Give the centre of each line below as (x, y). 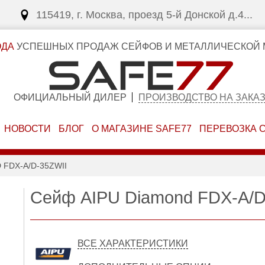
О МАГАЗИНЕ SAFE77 (141, 129)
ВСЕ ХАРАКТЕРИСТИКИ (133, 243)
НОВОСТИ (28, 129)
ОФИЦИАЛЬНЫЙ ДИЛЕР (70, 97)
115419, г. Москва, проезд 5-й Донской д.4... (144, 15)
